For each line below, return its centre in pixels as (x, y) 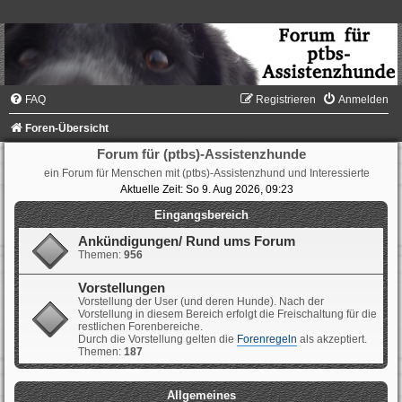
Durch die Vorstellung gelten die (157, 340)
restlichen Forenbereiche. (140, 327)
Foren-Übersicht (67, 129)
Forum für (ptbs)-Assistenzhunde (201, 154)
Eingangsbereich (201, 215)
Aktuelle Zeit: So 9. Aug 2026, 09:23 (206, 190)
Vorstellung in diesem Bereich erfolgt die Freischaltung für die (227, 315)
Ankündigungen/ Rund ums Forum (187, 242)
